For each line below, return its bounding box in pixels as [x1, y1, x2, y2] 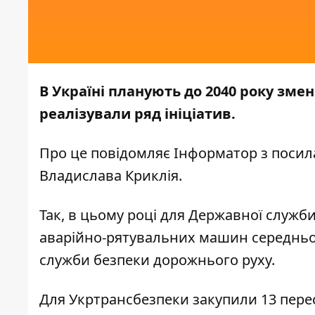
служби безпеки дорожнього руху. [39, 250, 275, 270]
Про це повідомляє [39, 143, 170, 163]
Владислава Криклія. [39, 166, 182, 186]
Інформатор [170, 143, 257, 163]
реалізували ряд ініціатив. [39, 104, 236, 124]
